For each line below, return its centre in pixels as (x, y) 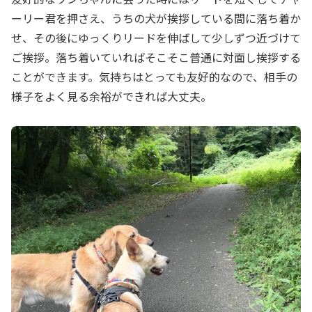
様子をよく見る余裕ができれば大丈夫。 (111, 96)
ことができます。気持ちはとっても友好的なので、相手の (154, 77)
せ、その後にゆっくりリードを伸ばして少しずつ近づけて (156, 38)
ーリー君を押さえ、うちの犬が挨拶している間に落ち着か (156, 18)
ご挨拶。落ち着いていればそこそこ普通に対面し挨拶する (156, 57)
